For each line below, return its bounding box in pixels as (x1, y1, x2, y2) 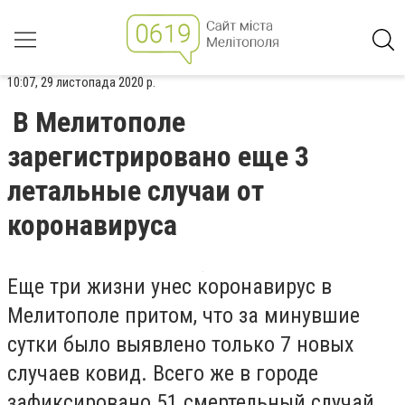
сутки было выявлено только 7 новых (7, 332, 354, 357)
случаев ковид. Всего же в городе (7, 361, 318, 386)
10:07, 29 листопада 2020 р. (7, 74, 155, 90)
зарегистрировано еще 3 (7, 139, 309, 174)
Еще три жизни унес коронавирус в (7, 274, 332, 299)
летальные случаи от (7, 174, 264, 208)
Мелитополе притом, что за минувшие (7, 303, 360, 328)
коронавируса (7, 208, 177, 242)
